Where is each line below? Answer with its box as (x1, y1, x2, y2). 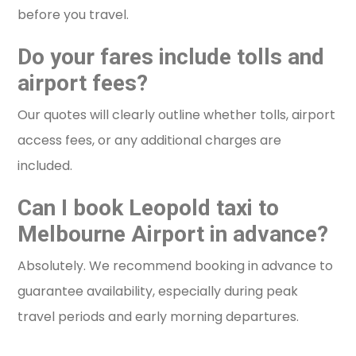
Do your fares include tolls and (17, 44, 325, 71)
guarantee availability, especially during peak (17, 282, 299, 301)
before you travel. (17, 6, 130, 25)
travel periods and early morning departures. (17, 308, 300, 327)
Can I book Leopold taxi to (17, 195, 280, 222)
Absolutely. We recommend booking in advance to (17, 257, 334, 276)
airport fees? (17, 70, 149, 97)
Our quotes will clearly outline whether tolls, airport (17, 106, 336, 125)
